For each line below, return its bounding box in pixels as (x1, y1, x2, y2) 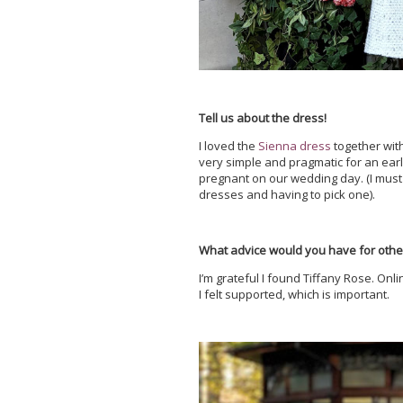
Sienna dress (257, 138, 331, 154)
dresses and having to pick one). (198, 186, 375, 202)
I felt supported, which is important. (198, 286, 390, 302)
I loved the (198, 138, 258, 154)
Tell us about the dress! (198, 110, 327, 126)
